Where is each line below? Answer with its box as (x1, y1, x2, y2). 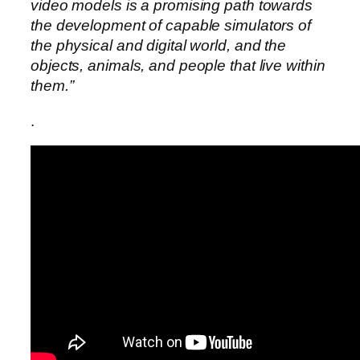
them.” (31, 77, 74, 95)
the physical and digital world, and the (31, 37, 287, 55)
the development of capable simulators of (31, 17, 311, 35)
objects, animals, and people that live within (31, 57, 325, 75)
